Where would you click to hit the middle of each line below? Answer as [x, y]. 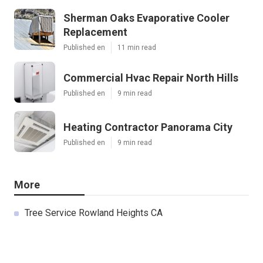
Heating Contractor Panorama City [148, 127]
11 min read [137, 48]
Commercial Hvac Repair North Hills [151, 78]
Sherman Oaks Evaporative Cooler [146, 18]
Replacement [95, 32]
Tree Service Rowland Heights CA [94, 213]
